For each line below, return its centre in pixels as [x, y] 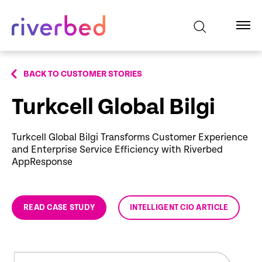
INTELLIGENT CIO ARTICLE [179, 208]
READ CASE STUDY [59, 208]
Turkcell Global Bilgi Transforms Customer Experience [130, 137]
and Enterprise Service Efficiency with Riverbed [117, 150]
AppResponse [42, 162]
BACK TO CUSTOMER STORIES [83, 74]
